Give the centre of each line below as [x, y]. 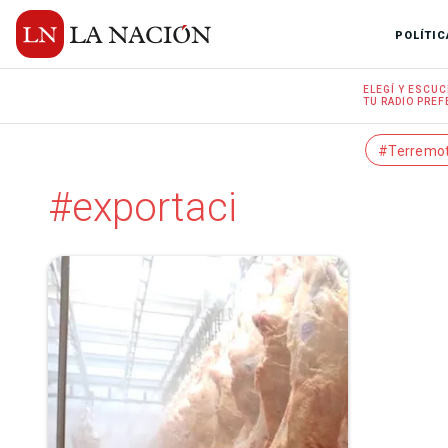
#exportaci [142, 207]
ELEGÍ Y [386, 89]
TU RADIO [389, 101]
